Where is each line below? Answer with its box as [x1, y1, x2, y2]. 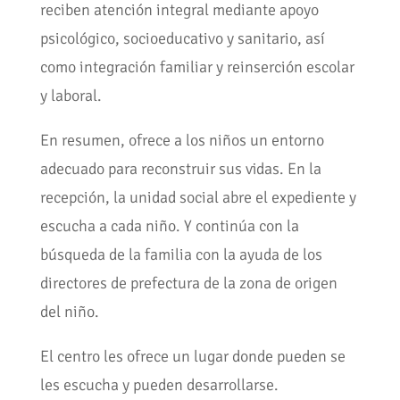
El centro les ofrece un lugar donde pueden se [39, 346, 346, 367]
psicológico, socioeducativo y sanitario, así [39, 29, 325, 49]
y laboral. [39, 86, 102, 106]
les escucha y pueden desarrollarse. [39, 375, 279, 396]
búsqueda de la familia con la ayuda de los [39, 245, 322, 265]
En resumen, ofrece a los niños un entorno [39, 130, 324, 151]
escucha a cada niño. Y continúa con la [39, 216, 299, 237]
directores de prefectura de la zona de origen [39, 273, 337, 294]
